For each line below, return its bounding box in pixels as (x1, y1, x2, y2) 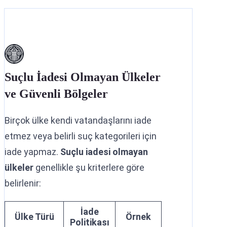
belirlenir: (5, 177, 41, 188)
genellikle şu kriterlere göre (33, 162, 144, 173)
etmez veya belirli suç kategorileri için (5, 130, 157, 141)
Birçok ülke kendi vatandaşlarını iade (5, 115, 152, 126)
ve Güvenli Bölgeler (5, 87, 108, 100)
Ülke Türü (14, 211, 54, 222)
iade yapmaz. (5, 146, 60, 157)
